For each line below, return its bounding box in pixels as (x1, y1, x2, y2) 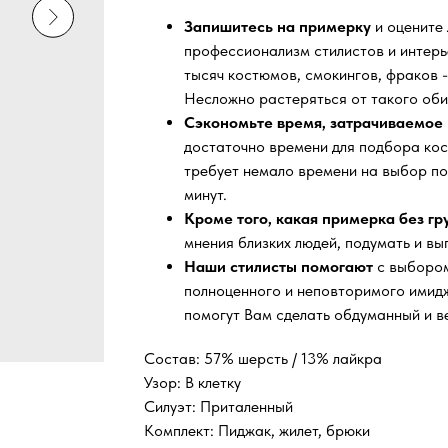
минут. (184, 185, 227, 205)
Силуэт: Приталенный (144, 397, 293, 417)
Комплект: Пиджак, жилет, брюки (144, 421, 370, 441)
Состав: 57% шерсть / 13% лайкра (144, 349, 382, 369)
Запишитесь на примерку (184, 17, 371, 37)
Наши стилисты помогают (184, 257, 377, 277)
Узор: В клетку (144, 373, 241, 393)
